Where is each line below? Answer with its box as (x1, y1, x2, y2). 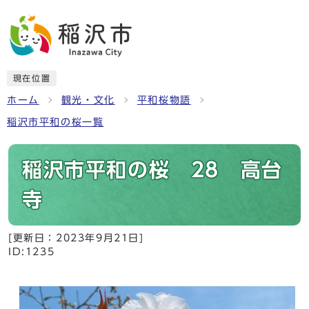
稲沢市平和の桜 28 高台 (22, 160, 283, 179)
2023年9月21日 (56, 233, 139, 243)
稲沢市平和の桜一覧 (7, 117, 104, 127)
